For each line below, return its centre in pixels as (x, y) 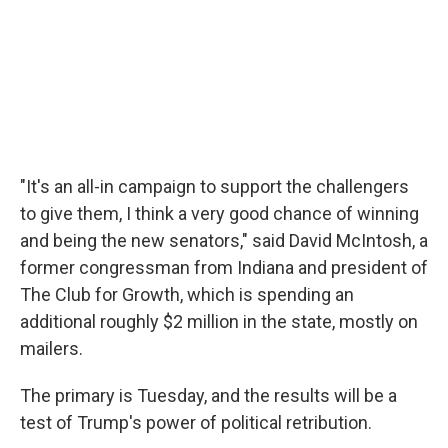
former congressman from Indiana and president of (224, 267)
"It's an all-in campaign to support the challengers (214, 186)
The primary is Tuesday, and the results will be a (208, 395)
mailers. (51, 348)
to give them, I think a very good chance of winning (219, 213)
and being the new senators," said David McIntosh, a (224, 240)
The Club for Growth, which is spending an (187, 294)
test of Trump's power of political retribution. (196, 422)
